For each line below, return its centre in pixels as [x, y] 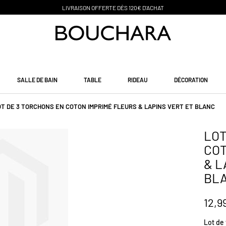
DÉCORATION [191, 79]
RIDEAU [137, 79]
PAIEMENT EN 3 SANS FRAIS [176, 8]
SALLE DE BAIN [37, 79]
